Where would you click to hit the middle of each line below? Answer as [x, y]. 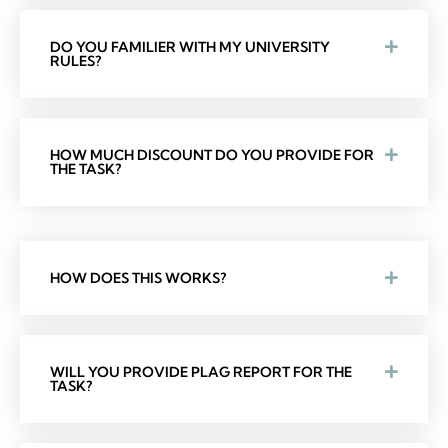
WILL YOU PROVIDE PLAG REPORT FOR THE [201, 371]
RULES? [75, 60]
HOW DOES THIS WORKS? [138, 277]
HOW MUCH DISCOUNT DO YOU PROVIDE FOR [212, 154]
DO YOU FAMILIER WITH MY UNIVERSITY [190, 46]
